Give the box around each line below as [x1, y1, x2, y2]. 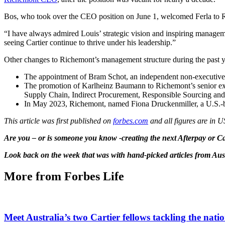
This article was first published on [4, 117, 113, 126]
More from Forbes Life [4, 170, 124, 183]
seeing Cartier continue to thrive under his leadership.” [4, 38, 176, 47]
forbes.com [113, 117, 148, 126]
